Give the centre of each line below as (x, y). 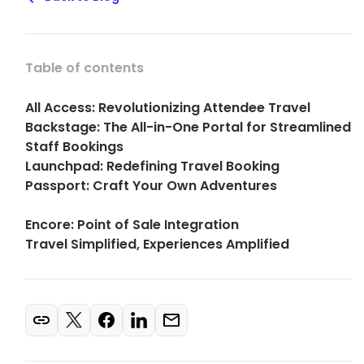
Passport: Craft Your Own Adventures (151, 186)
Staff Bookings (74, 147)
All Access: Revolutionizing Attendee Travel (168, 108)
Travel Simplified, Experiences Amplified (157, 244)
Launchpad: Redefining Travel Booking (152, 166)
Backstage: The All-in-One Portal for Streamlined (188, 127)
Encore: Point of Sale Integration (132, 225)
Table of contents (84, 68)
